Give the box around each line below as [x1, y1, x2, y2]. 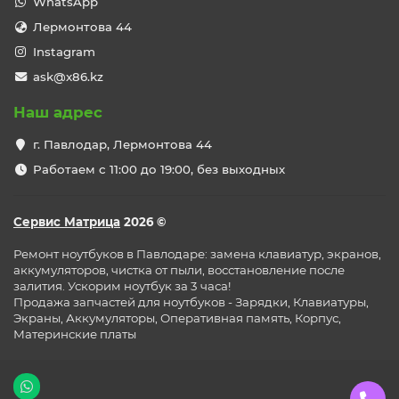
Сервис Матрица [13, 215, 120, 230]
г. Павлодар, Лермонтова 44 [32, 137, 212, 152]
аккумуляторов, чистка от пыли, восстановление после [13, 263, 345, 278]
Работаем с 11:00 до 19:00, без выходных [32, 162, 285, 177]
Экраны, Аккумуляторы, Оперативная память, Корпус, [13, 311, 341, 326]
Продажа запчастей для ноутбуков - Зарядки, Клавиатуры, [13, 295, 369, 310]
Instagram [32, 45, 95, 60]
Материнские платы [13, 327, 136, 342]
